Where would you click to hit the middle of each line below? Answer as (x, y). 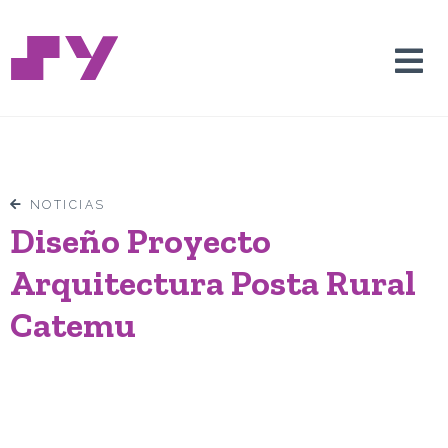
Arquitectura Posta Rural (213, 282)
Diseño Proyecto (140, 240)
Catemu (73, 324)
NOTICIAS (68, 204)
